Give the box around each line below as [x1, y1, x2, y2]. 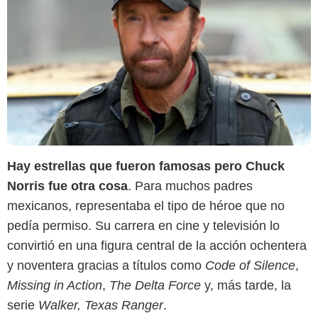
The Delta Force [109, 278, 201, 293]
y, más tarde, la [201, 278, 291, 293]
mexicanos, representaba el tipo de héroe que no [7, 199, 285, 214]
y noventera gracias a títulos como [7, 258, 205, 273]
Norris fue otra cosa [7, 179, 128, 194]
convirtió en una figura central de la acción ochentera [7, 238, 307, 253]
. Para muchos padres [128, 179, 253, 194]
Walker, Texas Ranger [38, 298, 163, 313]
